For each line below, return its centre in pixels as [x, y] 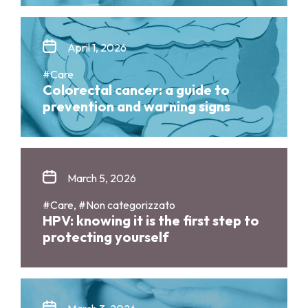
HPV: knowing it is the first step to [151, 221]
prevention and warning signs [136, 107]
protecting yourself [106, 237]
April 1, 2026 [97, 48]
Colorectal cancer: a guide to [136, 90]
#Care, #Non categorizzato [109, 205]
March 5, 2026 [102, 178]
